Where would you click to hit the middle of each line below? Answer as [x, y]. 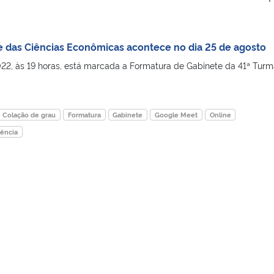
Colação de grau [29, 114]
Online [220, 114]
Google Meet [176, 114]
